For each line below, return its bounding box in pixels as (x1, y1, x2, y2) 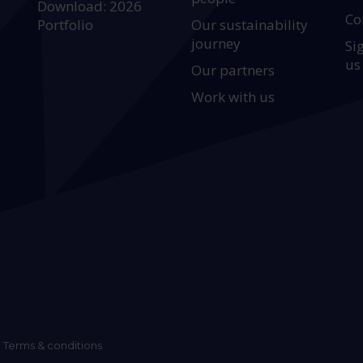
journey (191, 34, 241, 53)
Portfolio (37, 15, 94, 34)
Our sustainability (191, 15, 309, 34)
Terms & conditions (3, 339, 102, 352)
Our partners (191, 61, 275, 79)
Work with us (191, 88, 275, 106)
